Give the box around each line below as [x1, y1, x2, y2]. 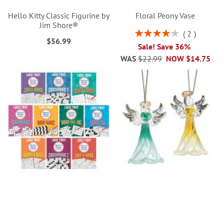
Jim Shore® [39, 20, 78, 30]
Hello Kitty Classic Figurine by [7, 10, 109, 20]
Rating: [134, 27, 156, 36]
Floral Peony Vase [135, 10, 195, 20]
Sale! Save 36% [138, 41, 193, 51]
